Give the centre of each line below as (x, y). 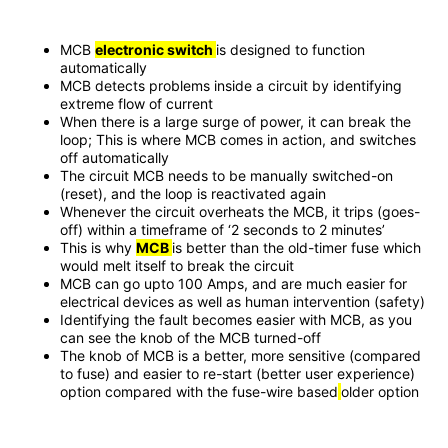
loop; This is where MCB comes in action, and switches (238, 140)
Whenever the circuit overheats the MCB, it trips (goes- (240, 212)
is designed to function (290, 50)
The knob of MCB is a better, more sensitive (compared (240, 356)
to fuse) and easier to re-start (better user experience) (237, 374)
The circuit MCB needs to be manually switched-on (226, 176)
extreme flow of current (136, 104)
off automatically (114, 158)
